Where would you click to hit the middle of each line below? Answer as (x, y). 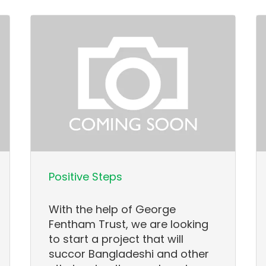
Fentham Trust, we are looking (129, 224)
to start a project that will (116, 239)
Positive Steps (86, 177)
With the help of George (113, 210)
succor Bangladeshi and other (129, 254)
